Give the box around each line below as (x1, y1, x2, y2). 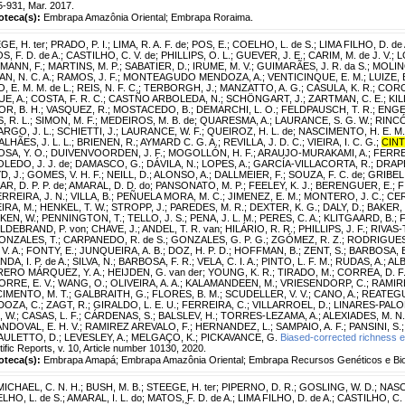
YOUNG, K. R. (208, 266, 272, 278)
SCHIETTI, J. (57, 125, 116, 137)
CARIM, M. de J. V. (308, 49, 391, 61)
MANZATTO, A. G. (220, 81, 301, 93)
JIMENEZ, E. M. (228, 190, 298, 202)
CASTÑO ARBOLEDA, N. (108, 92, 221, 104)
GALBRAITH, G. (74, 287, 146, 299)
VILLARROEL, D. (252, 298, 328, 310)
